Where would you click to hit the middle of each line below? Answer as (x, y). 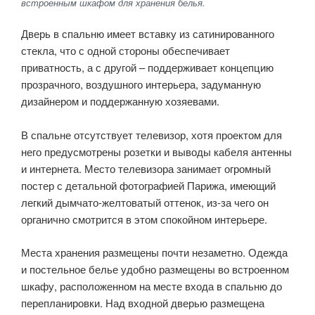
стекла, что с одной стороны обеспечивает (126, 51)
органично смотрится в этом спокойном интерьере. (144, 219)
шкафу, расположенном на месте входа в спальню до (152, 285)
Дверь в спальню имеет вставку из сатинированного (148, 34)
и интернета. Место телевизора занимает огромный (146, 169)
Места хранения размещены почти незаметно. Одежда (154, 252)
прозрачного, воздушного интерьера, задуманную (141, 84)
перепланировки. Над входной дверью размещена (143, 302)
